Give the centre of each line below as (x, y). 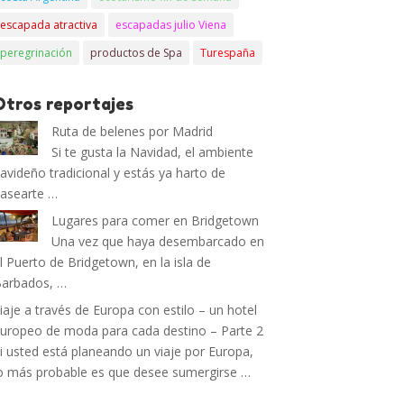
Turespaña (228, 53)
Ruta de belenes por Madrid (133, 131)
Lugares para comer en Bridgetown (156, 220)
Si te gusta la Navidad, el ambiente (153, 152)
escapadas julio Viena (171, 25)
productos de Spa (137, 53)
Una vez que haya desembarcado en (158, 241)
